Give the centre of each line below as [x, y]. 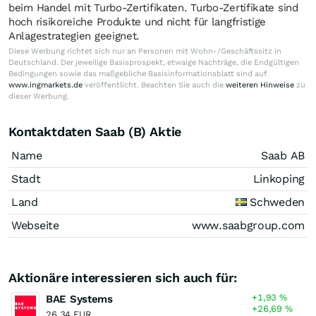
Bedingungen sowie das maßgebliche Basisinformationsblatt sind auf [138, 73]
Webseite [35, 225]
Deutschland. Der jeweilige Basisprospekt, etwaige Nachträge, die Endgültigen [154, 62]
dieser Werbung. [39, 96]
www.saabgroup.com [248, 225]
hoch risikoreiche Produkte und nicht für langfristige [138, 22]
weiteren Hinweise [260, 85]
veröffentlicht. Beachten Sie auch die [154, 85]
